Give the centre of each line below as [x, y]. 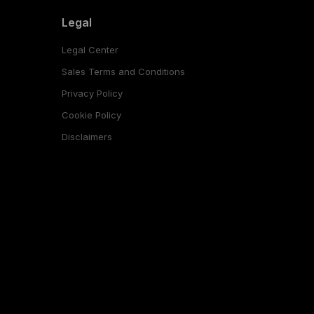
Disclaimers [87, 136]
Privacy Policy [92, 93]
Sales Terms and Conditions [123, 71]
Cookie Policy [91, 115]
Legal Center [90, 49]
